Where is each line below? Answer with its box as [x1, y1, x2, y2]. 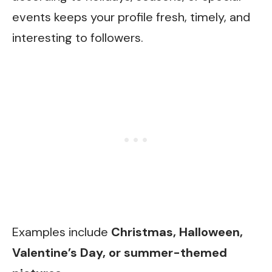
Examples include [12, 223, 108, 240]
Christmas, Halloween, [108, 223, 243, 240]
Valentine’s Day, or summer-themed [12, 244, 227, 260]
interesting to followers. [12, 30, 143, 46]
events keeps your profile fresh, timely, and [12, 9, 250, 25]
